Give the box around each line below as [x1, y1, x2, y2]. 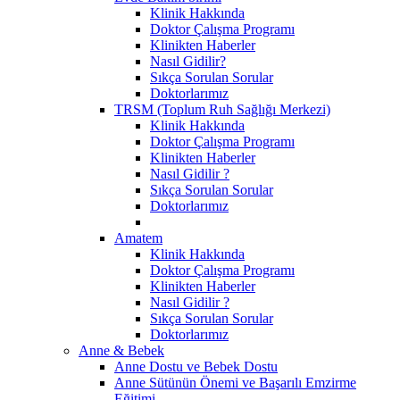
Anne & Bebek [79, 342, 164, 358]
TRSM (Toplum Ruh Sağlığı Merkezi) [114, 101, 330, 117]
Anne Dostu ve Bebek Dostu [114, 358, 278, 374]
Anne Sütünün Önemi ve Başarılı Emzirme [114, 374, 356, 390]
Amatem [114, 229, 162, 246]
